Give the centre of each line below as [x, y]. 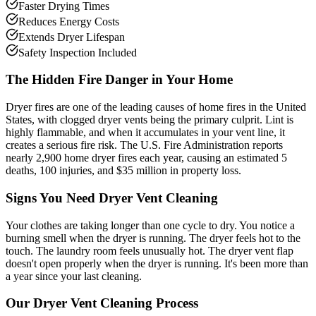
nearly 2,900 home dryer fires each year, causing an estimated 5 [146, 158]
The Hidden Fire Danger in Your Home [119, 80]
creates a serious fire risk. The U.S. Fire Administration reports [144, 145]
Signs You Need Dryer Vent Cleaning [112, 197]
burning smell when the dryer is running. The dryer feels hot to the [153, 238]
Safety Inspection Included [78, 52]
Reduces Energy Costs [69, 21]
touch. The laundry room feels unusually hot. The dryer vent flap [150, 250]
